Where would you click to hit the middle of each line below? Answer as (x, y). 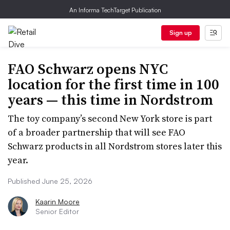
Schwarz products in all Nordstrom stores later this (115, 146)
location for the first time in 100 (113, 84)
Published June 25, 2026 (50, 181)
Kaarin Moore (57, 202)
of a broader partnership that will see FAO (97, 132)
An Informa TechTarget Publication (115, 10)
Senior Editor (57, 211)
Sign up (180, 33)
